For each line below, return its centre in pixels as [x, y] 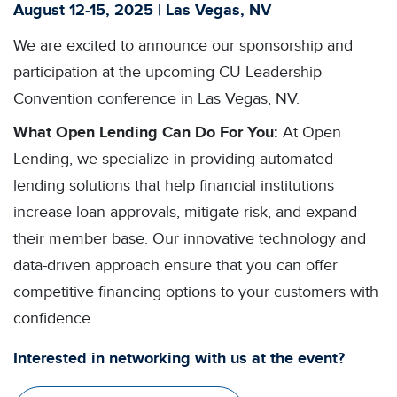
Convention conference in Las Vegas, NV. [156, 99]
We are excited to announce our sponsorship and [183, 46]
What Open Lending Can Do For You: [146, 133]
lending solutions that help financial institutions [174, 186]
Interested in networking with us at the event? [179, 359]
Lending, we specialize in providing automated [173, 159]
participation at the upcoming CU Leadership [167, 72]
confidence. [54, 319]
